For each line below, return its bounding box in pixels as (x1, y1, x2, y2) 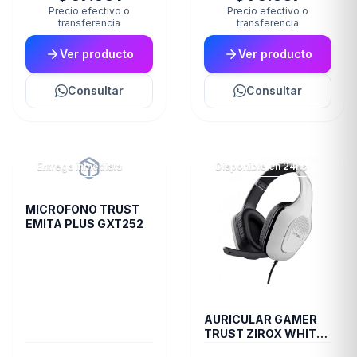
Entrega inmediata (37, 160, 122, 173)
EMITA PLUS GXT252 (25, 217, 143, 231)
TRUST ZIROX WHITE (204, 327, 324, 341)
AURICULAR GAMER (204, 312, 317, 327)
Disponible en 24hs (215, 160, 307, 173)
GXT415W (204, 341, 259, 355)
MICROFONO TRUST (25, 202, 139, 217)
